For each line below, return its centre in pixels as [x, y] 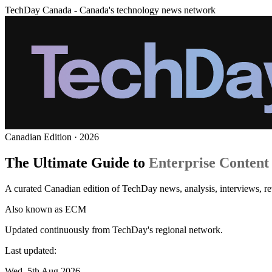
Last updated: [31, 250]
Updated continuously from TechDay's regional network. [114, 229]
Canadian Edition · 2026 [52, 137]
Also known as [34, 209]
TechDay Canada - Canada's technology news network [110, 10]
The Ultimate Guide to [75, 162]
